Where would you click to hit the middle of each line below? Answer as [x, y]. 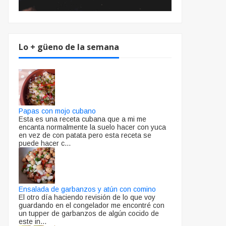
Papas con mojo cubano [57, 111]
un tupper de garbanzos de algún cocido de [89, 213]
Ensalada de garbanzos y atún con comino [87, 189]
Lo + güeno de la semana [69, 47]
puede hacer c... [45, 143]
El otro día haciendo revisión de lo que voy [87, 197]
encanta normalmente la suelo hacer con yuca [92, 127]
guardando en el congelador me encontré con [92, 205]
